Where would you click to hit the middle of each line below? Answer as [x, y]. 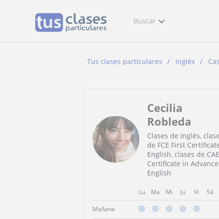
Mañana [104, 209]
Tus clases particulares [125, 61]
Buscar [145, 21]
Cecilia [165, 108]
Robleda [169, 121]
